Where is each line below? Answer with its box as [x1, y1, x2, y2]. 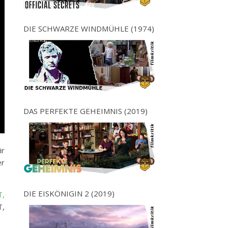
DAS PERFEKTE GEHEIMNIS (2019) [23, 106, 148, 117]
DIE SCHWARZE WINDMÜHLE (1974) [23, 23, 154, 34]
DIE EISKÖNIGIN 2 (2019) [23, 188, 115, 198]
